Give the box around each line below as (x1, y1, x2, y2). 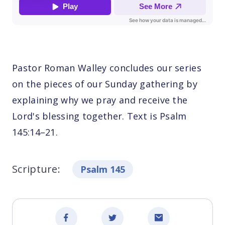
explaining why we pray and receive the (12, 93, 188, 106)
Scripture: (12, 162, 60, 176)
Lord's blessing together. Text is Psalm (12, 109, 187, 122)
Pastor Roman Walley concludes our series (12, 61, 201, 74)
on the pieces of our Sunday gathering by (12, 77, 197, 90)
